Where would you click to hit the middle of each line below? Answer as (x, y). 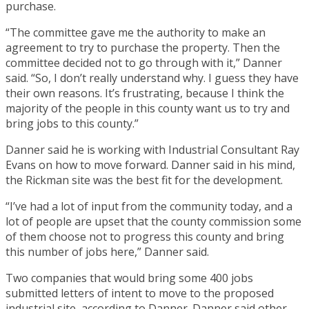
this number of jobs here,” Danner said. (107, 251)
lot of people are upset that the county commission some (153, 221)
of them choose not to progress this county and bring (145, 236)
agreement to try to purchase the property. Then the (143, 47)
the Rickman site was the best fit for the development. (144, 180)
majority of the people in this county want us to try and (148, 108)
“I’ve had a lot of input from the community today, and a (149, 206)
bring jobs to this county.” (72, 123)
